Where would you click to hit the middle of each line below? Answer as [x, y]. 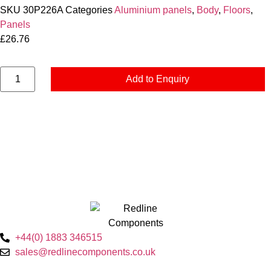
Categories [89, 10]
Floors [237, 10]
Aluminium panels [153, 10]
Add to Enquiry [158, 79]
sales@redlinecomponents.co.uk [85, 252]
